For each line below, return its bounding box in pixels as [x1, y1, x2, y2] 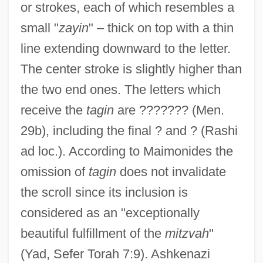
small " [20, 20, 59, 35]
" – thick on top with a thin [88, 20, 234, 35]
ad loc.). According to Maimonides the [20, 143, 233, 159]
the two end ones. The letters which [20, 82, 221, 97]
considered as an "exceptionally [20, 205, 200, 220]
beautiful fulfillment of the [20, 225, 165, 241]
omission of [20, 164, 89, 179]
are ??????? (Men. [113, 102, 224, 117]
